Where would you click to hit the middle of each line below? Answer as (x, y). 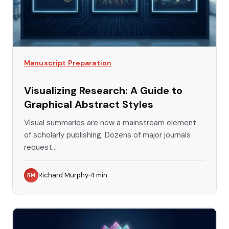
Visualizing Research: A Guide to (103, 91)
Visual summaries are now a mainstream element (110, 123)
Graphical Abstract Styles (89, 105)
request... (40, 147)
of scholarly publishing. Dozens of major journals (107, 135)
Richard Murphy (63, 175)
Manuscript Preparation (68, 63)
